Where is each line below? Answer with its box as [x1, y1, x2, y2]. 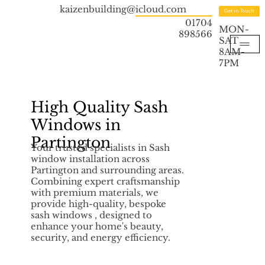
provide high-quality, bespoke [30, 199, 166, 210]
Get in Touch [224, 8, 254, 14]
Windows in [31, 115, 121, 134]
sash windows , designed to [30, 210, 152, 221]
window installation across [30, 154, 150, 165]
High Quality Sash [31, 98, 169, 117]
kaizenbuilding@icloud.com [59, 4, 186, 15]
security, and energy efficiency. [30, 232, 170, 244]
